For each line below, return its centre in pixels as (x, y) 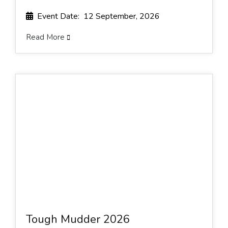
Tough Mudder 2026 (78, 219)
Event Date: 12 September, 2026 (96, 16)
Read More (46, 37)
